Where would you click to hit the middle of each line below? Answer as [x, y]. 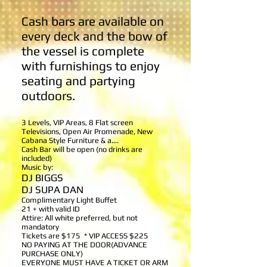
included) [37, 158]
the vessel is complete [83, 51]
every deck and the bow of [94, 36]
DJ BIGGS [42, 178]
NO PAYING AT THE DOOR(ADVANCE [84, 245]
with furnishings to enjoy [91, 66]
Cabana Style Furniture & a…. [70, 140]
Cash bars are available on [93, 21]
